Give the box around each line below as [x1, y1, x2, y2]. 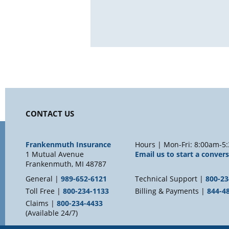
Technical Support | [134, 174, 205, 184]
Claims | [26, 198, 57, 209]
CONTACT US [26, 108, 74, 120]
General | [26, 174, 61, 184]
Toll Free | [26, 186, 63, 196]
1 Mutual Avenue [26, 149, 84, 159]
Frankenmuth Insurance [26, 140, 111, 150]
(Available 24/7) [26, 208, 78, 218]
